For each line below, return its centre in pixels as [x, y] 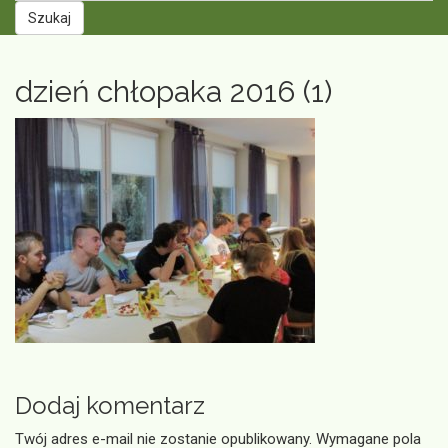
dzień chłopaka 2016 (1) [173, 92]
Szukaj [49, 18]
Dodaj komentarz [110, 406]
